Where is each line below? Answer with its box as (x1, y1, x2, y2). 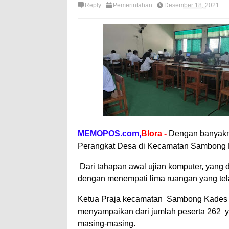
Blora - (141, 129, 169, 139)
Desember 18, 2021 (164, 2, 219, 9)
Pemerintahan (113, 2, 152, 9)
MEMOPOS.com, (78, 129, 141, 139)
